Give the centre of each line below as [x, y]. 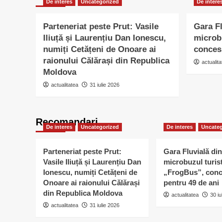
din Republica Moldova [83, 193]
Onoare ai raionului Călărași [91, 183]
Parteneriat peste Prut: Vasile [101, 27]
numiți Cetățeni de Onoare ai [100, 50]
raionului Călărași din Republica [106, 61]
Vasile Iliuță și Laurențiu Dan [92, 162]
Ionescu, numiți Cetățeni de [90, 172]
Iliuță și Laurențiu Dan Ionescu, [105, 38]
